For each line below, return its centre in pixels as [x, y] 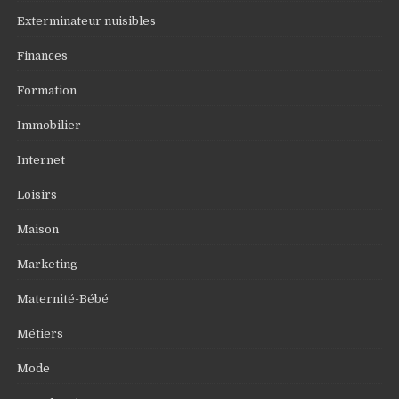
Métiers [41, 334]
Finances [43, 56]
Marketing [48, 265]
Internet [41, 160]
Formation [47, 91]
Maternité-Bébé [63, 299]
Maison [38, 230]
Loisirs [37, 195]
